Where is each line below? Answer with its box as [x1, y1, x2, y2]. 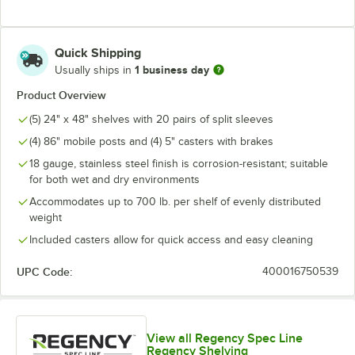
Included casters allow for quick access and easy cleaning [29, 234, 313, 246]
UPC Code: [17, 265, 72, 278]
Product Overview [17, 89, 106, 101]
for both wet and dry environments [29, 174, 200, 185]
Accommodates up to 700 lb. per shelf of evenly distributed [29, 196, 321, 208]
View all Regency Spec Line [147, 330, 303, 345]
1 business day [135, 63, 209, 76]
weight [29, 212, 62, 223]
